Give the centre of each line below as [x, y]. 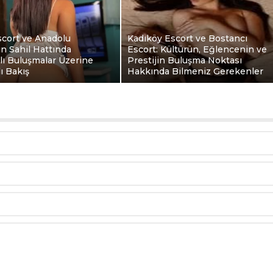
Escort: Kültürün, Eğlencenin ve [197, 49]
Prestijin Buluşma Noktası [185, 60]
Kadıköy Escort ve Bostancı [187, 38]
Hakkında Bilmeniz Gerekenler [195, 71]
